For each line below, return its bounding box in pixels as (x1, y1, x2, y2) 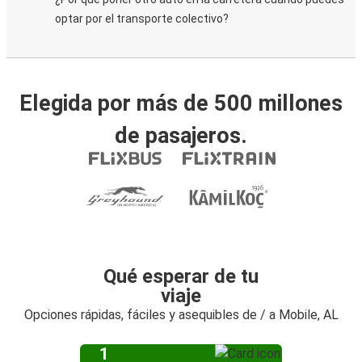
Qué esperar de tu (103, 265, 259, 288)
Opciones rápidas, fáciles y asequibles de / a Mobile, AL (23, 307, 339, 322)
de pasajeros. (115, 123, 247, 149)
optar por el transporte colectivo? (55, 12, 229, 25)
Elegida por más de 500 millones (19, 90, 343, 116)
